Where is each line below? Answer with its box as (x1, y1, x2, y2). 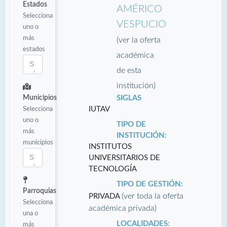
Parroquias (23, 187, 56, 195)
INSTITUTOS (88, 142, 132, 150)
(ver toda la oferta (121, 192, 183, 200)
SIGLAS (116, 94, 141, 102)
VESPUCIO (116, 19, 166, 29)
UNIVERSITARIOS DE (88, 154, 160, 162)
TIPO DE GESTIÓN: (116, 180, 183, 188)
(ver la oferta (116, 35, 161, 44)
